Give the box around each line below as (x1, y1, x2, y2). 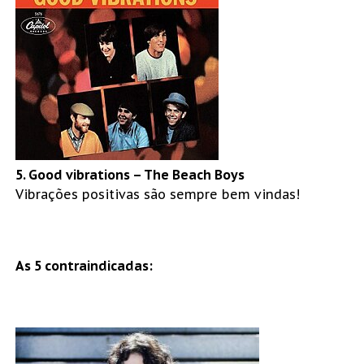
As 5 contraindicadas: (15, 257, 153, 274)
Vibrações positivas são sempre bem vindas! (15, 185, 300, 202)
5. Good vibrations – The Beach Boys (15, 166, 245, 183)
